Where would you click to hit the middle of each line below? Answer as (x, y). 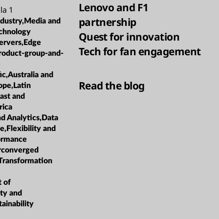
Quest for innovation (130, 37)
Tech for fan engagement (140, 52)
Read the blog (111, 85)
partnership (107, 22)
